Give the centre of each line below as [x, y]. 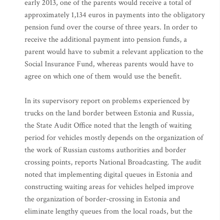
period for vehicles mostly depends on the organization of [114, 138]
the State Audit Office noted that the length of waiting [108, 125]
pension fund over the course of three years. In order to [111, 27]
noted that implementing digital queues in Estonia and [109, 175]
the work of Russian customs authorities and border [105, 150]
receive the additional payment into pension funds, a [106, 40]
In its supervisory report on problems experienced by [107, 101]
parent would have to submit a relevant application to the [114, 52]
